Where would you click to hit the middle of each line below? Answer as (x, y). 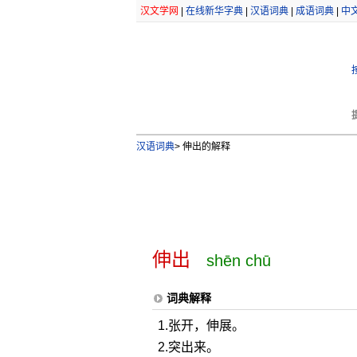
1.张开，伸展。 (201, 326)
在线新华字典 (214, 11)
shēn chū (238, 261)
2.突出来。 (188, 347)
